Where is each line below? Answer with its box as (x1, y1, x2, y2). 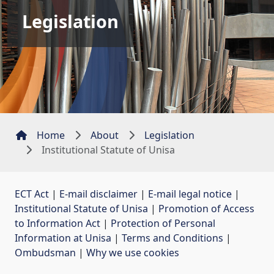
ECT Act (15, 187, 49, 201)
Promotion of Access (158, 201, 254, 215)
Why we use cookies (86, 245, 179, 259)
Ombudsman (15, 245, 76, 259)
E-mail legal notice (148, 187, 232, 201)
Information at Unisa (15, 231, 111, 245)
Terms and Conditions (122, 231, 223, 245)
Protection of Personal (111, 216, 215, 230)
